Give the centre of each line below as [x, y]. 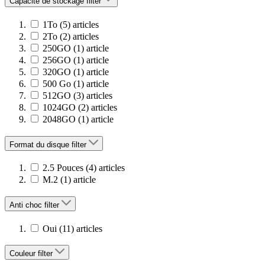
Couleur [24, 254]
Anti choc [27, 205]
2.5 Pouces [63, 168]
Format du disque [41, 144]
